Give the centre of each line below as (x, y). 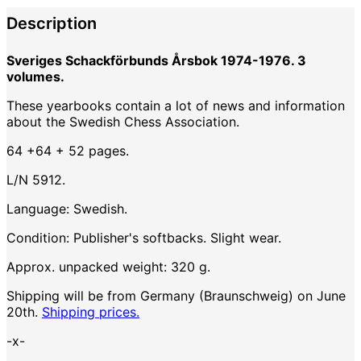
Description (52, 24)
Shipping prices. (91, 312)
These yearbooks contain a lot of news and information (176, 106)
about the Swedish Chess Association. (123, 122)
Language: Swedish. (67, 209)
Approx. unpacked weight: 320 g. (108, 267)
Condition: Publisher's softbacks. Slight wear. (144, 238)
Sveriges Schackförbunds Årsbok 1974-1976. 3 (156, 61)
